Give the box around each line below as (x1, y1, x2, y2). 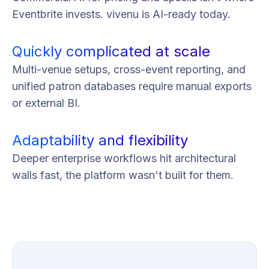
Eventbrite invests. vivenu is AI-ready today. (12, 7, 231, 20)
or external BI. (12, 96, 80, 109)
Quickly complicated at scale (12, 42, 210, 60)
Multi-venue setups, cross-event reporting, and (12, 62, 246, 76)
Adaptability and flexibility (12, 131, 188, 149)
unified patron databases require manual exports (12, 79, 252, 92)
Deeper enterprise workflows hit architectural (12, 151, 236, 165)
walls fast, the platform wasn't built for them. (12, 168, 234, 181)
